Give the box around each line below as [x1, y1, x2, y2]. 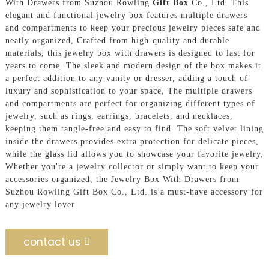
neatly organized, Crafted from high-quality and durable [5, 35, 229, 45]
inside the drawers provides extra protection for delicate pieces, [5, 136, 259, 146]
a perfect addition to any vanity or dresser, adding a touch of [5, 73, 248, 83]
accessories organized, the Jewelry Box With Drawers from [5, 174, 239, 184]
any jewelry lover [5, 199, 75, 209]
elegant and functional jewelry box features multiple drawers [5, 10, 247, 20]
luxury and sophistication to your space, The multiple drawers [5, 86, 252, 95]
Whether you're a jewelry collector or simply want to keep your [5, 162, 259, 171]
